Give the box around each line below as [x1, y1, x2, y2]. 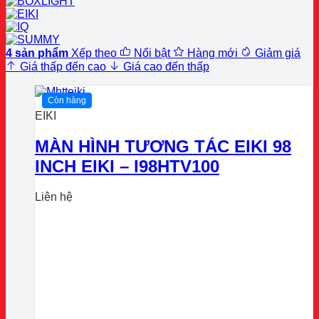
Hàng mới [184, 47, 241, 60]
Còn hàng [48, 95, 86, 106]
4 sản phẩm [6, 47, 68, 60]
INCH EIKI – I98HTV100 [35, 157, 219, 177]
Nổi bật [131, 47, 173, 60]
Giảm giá [252, 47, 300, 60]
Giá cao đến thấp [120, 61, 209, 73]
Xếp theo [71, 47, 117, 60]
